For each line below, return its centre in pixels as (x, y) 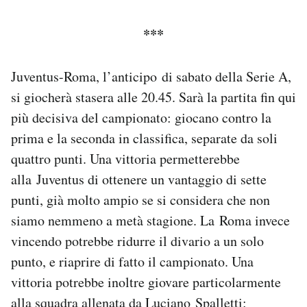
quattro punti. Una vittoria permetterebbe (125, 159)
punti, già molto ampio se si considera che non (140, 200)
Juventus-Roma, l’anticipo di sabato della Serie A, (151, 77)
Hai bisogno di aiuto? (88, 46)
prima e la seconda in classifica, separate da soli (144, 138)
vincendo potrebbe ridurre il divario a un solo (137, 241)
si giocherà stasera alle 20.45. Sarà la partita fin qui (153, 97)
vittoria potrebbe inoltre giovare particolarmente (146, 282)
